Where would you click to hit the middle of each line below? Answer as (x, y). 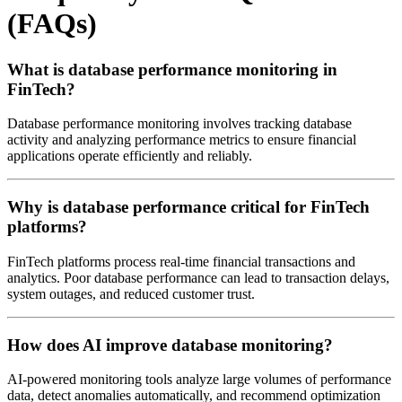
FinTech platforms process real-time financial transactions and (181, 261)
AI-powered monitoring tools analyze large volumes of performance (199, 380)
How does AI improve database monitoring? (170, 345)
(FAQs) (52, 24)
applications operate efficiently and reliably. (130, 156)
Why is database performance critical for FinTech (188, 207)
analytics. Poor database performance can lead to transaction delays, (198, 277)
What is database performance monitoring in (172, 69)
